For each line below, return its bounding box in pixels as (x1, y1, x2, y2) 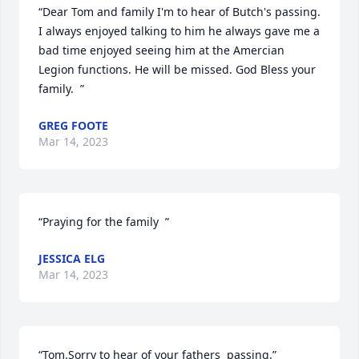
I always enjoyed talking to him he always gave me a (38, 23, 320, 38)
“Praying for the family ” (38, 214, 169, 229)
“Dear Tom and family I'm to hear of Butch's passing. (38, 4, 321, 19)
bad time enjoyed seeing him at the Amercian (38, 42, 284, 58)
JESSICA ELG (38, 251, 105, 266)
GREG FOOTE (38, 118, 108, 133)
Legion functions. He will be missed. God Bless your (38, 62, 316, 77)
